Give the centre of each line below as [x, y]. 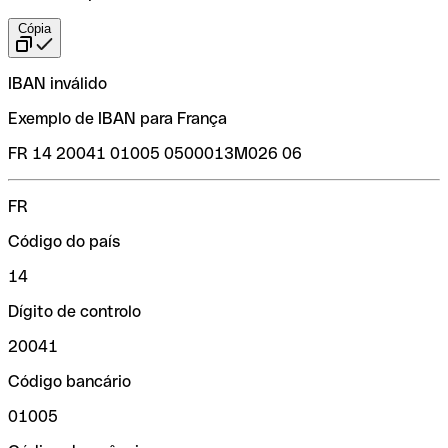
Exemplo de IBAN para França [117, 118]
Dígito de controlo [74, 311]
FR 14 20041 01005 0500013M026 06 [155, 153]
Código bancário [69, 381]
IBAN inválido [57, 83]
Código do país [64, 241]
